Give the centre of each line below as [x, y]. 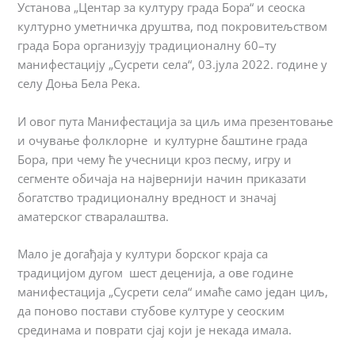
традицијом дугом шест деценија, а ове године [156, 273]
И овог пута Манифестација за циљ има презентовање [176, 121]
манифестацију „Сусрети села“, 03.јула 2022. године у [173, 65]
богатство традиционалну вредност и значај [147, 197]
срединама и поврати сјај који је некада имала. [155, 330]
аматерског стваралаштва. [94, 216]
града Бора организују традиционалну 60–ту [147, 46]
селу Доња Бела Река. [79, 84]
